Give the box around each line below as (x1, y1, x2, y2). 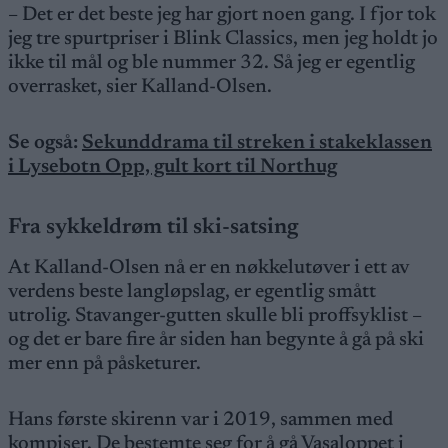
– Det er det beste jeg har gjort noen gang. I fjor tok (8, 5, 436, 25)
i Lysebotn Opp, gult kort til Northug (8, 157, 337, 177)
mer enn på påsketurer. (8, 354, 201, 374)
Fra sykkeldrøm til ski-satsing (8, 217, 298, 239)
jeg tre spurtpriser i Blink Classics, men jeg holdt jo (8, 29, 438, 49)
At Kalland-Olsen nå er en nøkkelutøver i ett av (8, 258, 410, 278)
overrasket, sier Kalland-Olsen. (8, 77, 272, 97)
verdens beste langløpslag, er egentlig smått (8, 282, 376, 302)
